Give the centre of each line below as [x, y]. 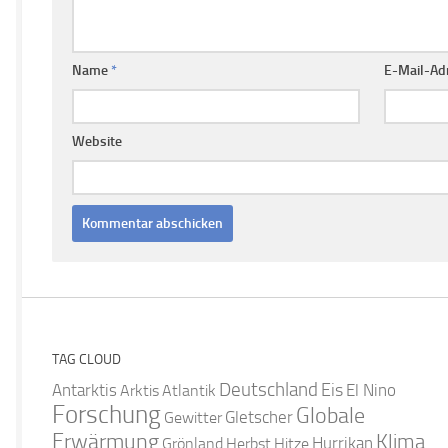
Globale [330, 415]
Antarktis [84, 389]
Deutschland [268, 389]
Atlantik [189, 390]
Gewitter [193, 417]
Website [97, 141]
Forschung [106, 414]
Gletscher [259, 416]
